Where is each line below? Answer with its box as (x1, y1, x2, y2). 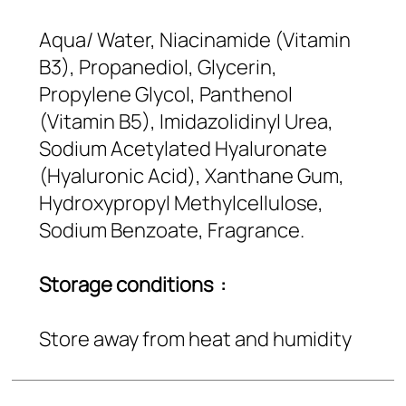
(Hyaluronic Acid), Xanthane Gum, (39, 162, 344, 189)
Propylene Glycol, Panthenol (39, 81, 293, 108)
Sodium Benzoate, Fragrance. (39, 217, 304, 244)
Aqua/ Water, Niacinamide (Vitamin (39, 26, 351, 53)
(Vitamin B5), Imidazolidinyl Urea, (39, 108, 333, 135)
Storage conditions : (39, 271, 226, 298)
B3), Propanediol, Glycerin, (39, 53, 277, 81)
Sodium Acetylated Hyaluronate (39, 135, 327, 162)
